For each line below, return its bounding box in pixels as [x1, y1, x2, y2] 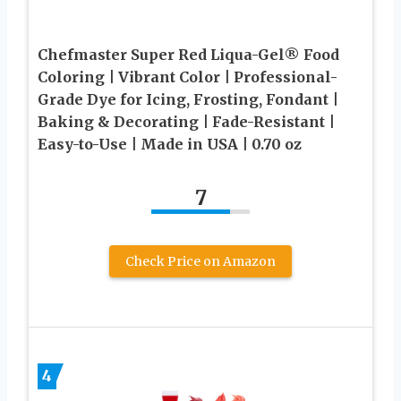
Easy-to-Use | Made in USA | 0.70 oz [38, 134, 302, 153]
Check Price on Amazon [125, 252, 276, 269]
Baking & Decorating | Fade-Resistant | [38, 112, 335, 131]
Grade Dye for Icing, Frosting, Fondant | [38, 90, 338, 108]
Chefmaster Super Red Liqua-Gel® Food [38, 45, 339, 64]
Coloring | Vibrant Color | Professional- [38, 67, 337, 86]
